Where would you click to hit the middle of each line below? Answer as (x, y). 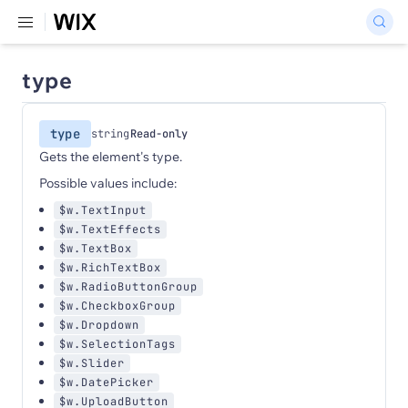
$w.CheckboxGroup (117, 306)
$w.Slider (92, 363)
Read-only (159, 134)
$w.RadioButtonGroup (128, 287)
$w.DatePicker (107, 382)
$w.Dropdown (99, 325)
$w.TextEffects (110, 229)
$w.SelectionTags (117, 344)
